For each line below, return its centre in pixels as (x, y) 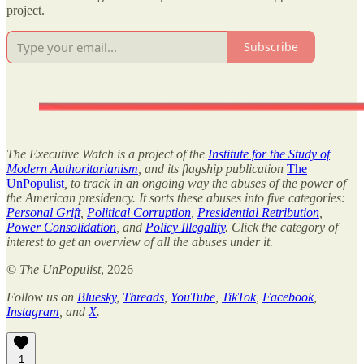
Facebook (288, 297)
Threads (143, 297)
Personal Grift (43, 212)
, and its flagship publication (212, 168)
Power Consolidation (61, 227)
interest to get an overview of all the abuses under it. (140, 241)
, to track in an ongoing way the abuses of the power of (205, 183)
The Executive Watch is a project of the (107, 154)
